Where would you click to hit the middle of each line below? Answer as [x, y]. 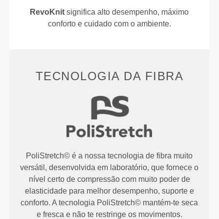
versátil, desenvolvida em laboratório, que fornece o [109, 167]
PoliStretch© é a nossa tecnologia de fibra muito [109, 155]
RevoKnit [47, 12]
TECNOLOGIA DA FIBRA [109, 76]
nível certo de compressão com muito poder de [109, 179]
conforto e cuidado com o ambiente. [109, 24]
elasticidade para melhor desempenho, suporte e [109, 191]
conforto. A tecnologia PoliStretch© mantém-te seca [109, 202]
